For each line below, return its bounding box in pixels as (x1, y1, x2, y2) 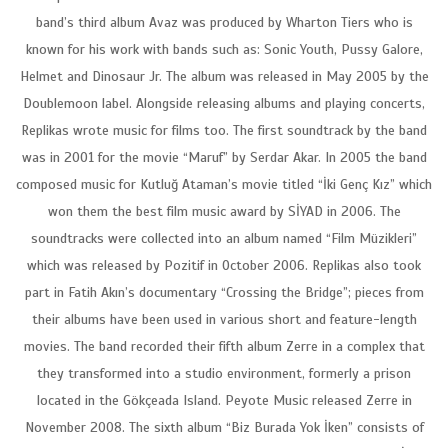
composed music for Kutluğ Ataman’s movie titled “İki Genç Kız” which (16, 175, 432, 193)
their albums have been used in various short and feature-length (31, 310, 417, 328)
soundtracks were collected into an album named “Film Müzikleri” (31, 229, 417, 247)
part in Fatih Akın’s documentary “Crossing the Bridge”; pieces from (24, 283, 424, 301)
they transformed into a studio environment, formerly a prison (37, 364, 411, 382)
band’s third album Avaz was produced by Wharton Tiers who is (35, 13, 413, 31)
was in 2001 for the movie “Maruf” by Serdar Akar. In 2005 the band (21, 148, 427, 166)
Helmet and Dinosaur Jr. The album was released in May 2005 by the (19, 67, 429, 85)
